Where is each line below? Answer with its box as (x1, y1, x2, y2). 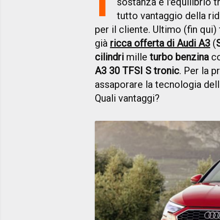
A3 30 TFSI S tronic (95, 65, 179, 77)
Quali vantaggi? (95, 92, 162, 105)
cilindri (95, 51, 124, 63)
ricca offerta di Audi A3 (110, 37, 210, 50)
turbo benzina (150, 51, 209, 63)
